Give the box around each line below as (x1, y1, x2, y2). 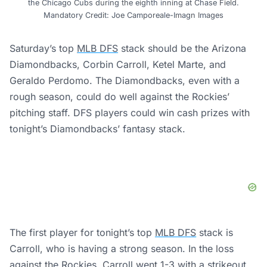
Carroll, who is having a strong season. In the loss (10, 242, 234, 254)
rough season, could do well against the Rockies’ (10, 90, 229, 103)
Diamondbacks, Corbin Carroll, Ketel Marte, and (10, 58, 226, 70)
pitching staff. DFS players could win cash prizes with (10, 106, 250, 119)
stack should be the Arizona (118, 42, 246, 54)
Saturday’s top (10, 42, 77, 54)
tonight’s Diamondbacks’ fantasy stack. (10, 122, 188, 135)
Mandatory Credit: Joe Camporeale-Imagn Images (44, 10, 223, 20)
